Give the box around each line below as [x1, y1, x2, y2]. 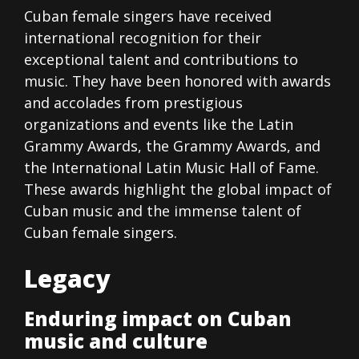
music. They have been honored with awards [24, 71, 331, 91]
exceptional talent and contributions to [24, 50, 298, 70]
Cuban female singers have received [24, 6, 272, 26]
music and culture [24, 328, 208, 355]
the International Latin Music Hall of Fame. [24, 158, 319, 178]
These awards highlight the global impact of [24, 179, 332, 200]
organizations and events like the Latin [24, 115, 293, 135]
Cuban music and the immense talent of [24, 201, 301, 221]
